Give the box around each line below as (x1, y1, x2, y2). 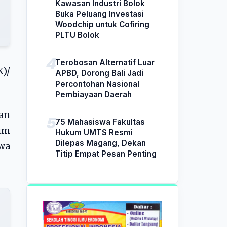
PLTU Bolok (55, 30, 99, 40)
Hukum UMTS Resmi (55, 127, 133, 137)
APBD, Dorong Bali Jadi (55, 68, 143, 78)
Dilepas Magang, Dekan (55, 138, 146, 148)
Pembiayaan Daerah (55, 89, 132, 99)
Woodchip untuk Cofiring (55, 19, 149, 29)
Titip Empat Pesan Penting (55, 148, 157, 159)
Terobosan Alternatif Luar (55, 57, 155, 67)
